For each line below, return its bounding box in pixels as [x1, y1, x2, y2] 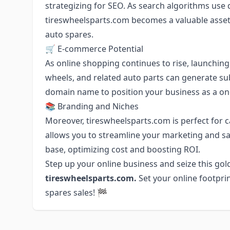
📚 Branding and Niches [45, 101, 139, 112]
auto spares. [45, 29, 93, 40]
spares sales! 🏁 [45, 187, 107, 198]
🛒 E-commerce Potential [45, 43, 143, 54]
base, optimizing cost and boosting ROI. [45, 144, 200, 155]
